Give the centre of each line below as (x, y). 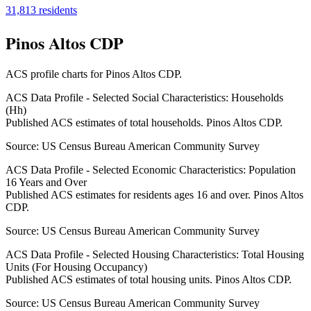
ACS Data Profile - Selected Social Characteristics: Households (144, 98)
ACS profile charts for (56, 74)
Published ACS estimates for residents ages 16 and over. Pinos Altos (154, 195)
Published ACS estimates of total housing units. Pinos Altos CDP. (149, 280)
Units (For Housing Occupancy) (76, 267)
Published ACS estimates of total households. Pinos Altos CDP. (144, 123)
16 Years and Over (46, 183)
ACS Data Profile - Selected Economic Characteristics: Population (151, 170)
